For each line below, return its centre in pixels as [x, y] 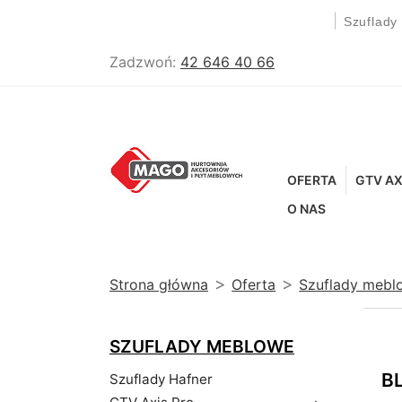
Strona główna [159, 285]
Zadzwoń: [145, 62]
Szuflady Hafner [161, 380]
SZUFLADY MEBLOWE [202, 347]
